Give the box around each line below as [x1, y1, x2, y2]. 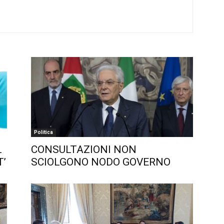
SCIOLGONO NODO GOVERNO [31, 156, 170, 168]
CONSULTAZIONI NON [31, 143, 136, 155]
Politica [34, 129, 53, 135]
